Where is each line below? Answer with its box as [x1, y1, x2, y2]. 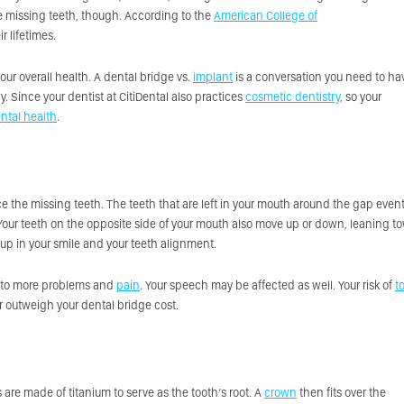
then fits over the [297, 385, 386, 399]
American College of [214, 8, 317, 23]
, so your [340, 89, 381, 104]
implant [193, 69, 233, 84]
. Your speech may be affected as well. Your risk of [140, 278, 395, 292]
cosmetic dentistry [245, 89, 340, 104]
